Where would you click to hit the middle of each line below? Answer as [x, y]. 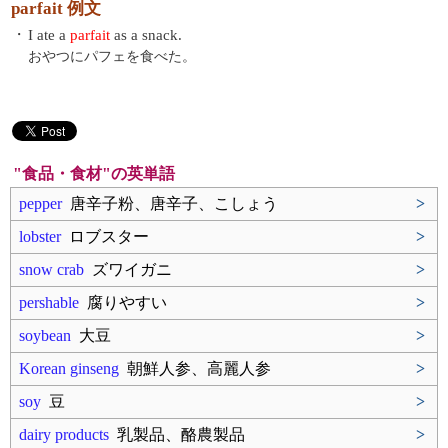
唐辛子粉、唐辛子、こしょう [170, 203]
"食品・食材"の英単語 [94, 173]
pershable [49, 302]
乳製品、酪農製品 [177, 434]
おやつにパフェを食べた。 [112, 56]
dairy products [64, 434]
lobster [40, 236]
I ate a [49, 35]
